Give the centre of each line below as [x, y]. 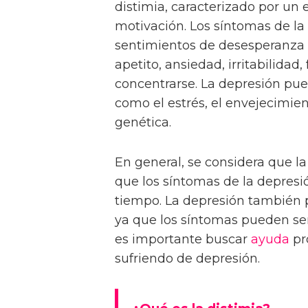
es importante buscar [183, 239]
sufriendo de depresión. [187, 258]
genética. [143, 122]
